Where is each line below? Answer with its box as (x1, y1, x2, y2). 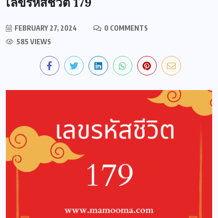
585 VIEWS (15, 37, 51, 46)
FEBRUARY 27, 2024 (13, 23, 77, 32)
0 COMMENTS (103, 23, 148, 32)
